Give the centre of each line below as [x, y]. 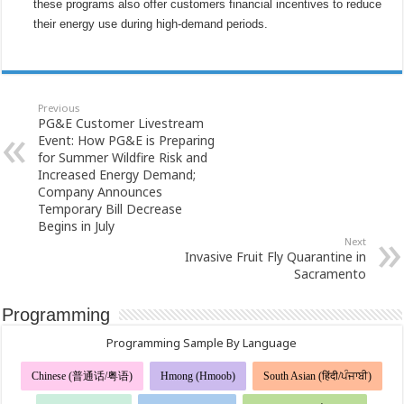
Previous [59, 107]
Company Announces [101, 191]
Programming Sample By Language [202, 342]
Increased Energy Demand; [117, 174]
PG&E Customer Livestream [121, 123]
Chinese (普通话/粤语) [83, 376]
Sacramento [330, 273]
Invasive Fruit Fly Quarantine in [275, 256]
